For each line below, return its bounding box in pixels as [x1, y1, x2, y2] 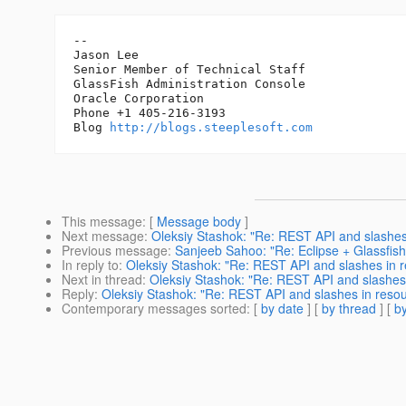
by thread [322, 299, 376, 318]
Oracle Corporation [73, 92, 204, 106]
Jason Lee [73, 48, 139, 63]
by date [261, 299, 304, 318]
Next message [62, 227, 144, 246]
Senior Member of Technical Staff [73, 63, 305, 77]
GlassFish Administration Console [73, 77, 305, 92]
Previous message [62, 241, 168, 260]
